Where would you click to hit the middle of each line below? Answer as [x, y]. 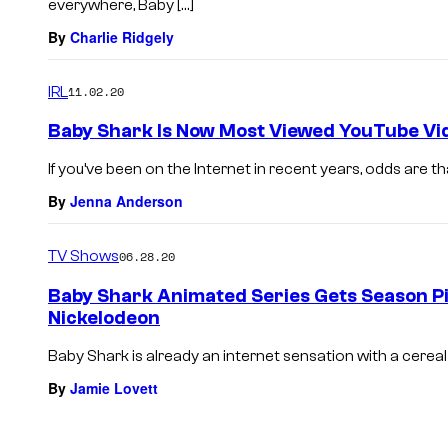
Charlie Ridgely [122, 36]
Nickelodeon [104, 317]
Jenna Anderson [126, 201]
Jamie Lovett [114, 387]
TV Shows [83, 256]
